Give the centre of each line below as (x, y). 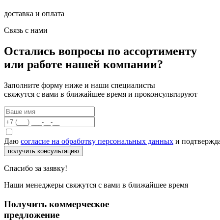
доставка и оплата (34, 14)
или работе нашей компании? (83, 65)
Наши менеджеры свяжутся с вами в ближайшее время (96, 185)
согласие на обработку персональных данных (97, 141)
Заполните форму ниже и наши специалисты (80, 85)
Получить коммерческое (56, 204)
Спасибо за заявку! (36, 168)
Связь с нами (26, 30)
